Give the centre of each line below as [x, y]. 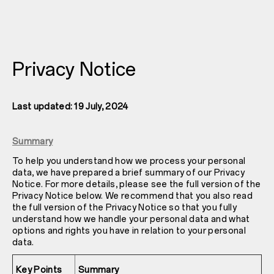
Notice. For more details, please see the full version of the [137, 184]
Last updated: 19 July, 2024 [70, 106]
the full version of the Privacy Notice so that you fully [124, 207]
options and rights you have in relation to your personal [129, 231]
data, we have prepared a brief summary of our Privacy [128, 172]
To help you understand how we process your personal [129, 161]
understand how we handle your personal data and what [131, 219]
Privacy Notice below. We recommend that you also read [132, 196]
